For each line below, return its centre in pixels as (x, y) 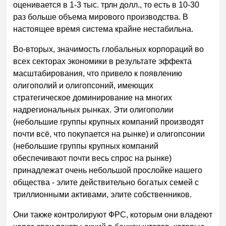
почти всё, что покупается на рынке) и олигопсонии (109, 134)
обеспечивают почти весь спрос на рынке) (93, 158)
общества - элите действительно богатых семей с (106, 183)
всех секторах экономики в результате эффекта (103, 62)
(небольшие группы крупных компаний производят (109, 122)
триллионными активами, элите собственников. (104, 195)
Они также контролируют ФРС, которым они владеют (113, 215)
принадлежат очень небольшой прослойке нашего (108, 171)
